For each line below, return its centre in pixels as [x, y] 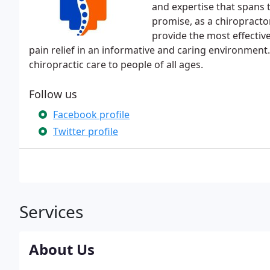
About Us [62, 249]
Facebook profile [91, 115]
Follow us [53, 94]
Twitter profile [86, 131]
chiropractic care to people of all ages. [116, 64]
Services [51, 212]
